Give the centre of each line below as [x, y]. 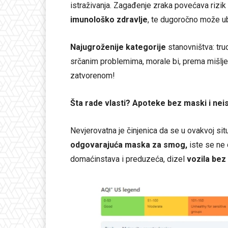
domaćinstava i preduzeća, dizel [129, 159]
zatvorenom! [93, 75]
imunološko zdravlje [109, 19]
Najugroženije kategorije [118, 47]
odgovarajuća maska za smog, [129, 145]
